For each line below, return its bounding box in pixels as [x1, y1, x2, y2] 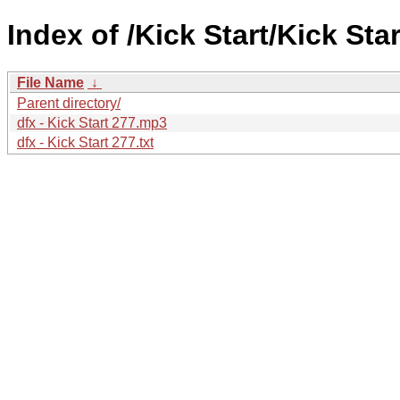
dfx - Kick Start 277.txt [17, 134, 154, 150]
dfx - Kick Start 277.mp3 [17, 114, 167, 130]
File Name [17, 74, 84, 90]
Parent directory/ [17, 95, 121, 111]
